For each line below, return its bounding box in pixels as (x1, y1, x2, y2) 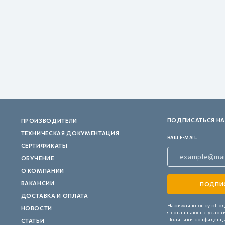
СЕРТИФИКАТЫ (21, 142, 68, 149)
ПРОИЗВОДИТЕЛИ (21, 117, 78, 124)
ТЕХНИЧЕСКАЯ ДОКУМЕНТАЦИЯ (21, 130, 120, 136)
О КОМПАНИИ (21, 167, 65, 174)
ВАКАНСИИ (21, 180, 55, 186)
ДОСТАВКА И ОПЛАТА (21, 192, 88, 199)
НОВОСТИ (21, 205, 53, 211)
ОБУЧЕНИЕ (21, 155, 54, 161)
